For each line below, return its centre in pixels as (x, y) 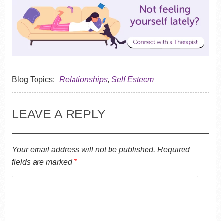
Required (173, 149)
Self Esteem (132, 79)
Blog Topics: (33, 79)
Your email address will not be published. (83, 149)
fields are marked (43, 162)
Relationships (83, 79)
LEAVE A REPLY (58, 114)
